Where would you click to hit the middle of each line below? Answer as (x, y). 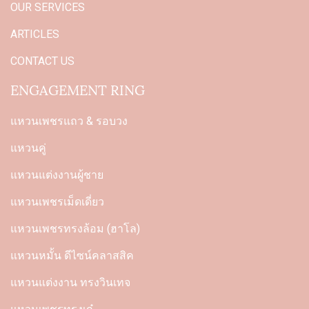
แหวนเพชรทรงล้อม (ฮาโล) (75, 229)
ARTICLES (35, 34)
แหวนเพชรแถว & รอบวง (69, 121)
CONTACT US (42, 61)
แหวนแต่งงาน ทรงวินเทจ (70, 283)
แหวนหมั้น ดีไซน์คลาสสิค (72, 256)
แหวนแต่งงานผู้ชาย (57, 175)
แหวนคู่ (28, 148)
